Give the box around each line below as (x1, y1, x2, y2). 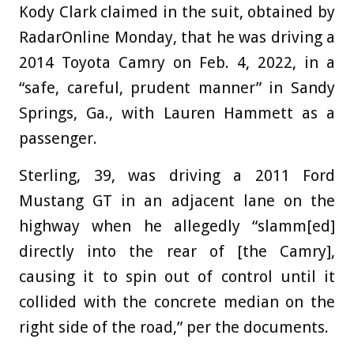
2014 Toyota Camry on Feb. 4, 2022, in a (19, 52, 335, 72)
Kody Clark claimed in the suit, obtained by (19, 2, 335, 21)
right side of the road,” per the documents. (19, 317, 329, 337)
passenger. (19, 128, 97, 148)
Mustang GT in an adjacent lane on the (19, 190, 335, 210)
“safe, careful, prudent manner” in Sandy (19, 77, 335, 97)
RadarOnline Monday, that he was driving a (19, 27, 335, 47)
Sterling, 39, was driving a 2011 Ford (19, 165, 335, 185)
